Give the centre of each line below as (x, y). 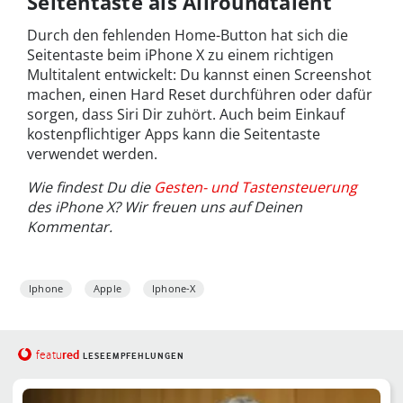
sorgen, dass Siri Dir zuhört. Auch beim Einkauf (186, 114)
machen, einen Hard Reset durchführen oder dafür (200, 94)
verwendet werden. (92, 153)
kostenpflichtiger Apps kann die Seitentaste (174, 134)
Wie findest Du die (90, 187)
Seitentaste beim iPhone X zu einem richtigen (180, 54)
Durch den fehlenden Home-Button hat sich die (188, 35)
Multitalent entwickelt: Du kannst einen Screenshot (199, 74)
